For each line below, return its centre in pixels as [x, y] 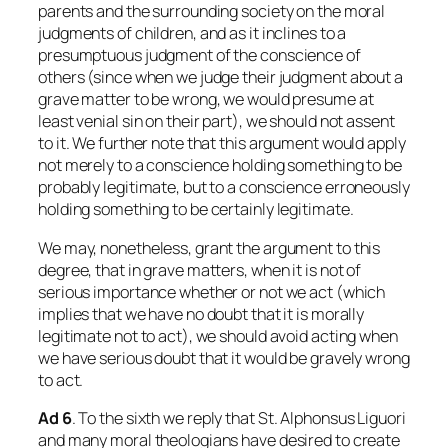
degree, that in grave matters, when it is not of [200, 269]
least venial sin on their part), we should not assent [216, 121]
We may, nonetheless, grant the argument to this [209, 247]
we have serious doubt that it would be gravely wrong [224, 357]
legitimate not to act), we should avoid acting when [218, 335]
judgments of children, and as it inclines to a [192, 33]
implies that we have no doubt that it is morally [201, 313]
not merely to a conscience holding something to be [220, 165]
